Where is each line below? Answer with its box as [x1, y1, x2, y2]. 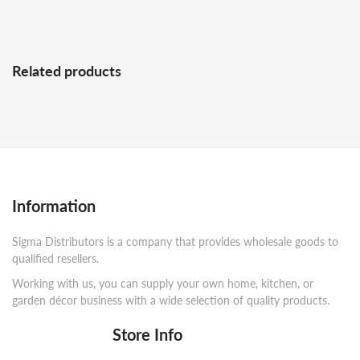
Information [12, 196, 96, 216]
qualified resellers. [12, 252, 99, 266]
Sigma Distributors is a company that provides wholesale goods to [12, 235, 338, 249]
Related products [12, 62, 128, 80]
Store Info [112, 325, 183, 345]
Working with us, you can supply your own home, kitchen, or [12, 276, 313, 291]
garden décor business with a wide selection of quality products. [12, 293, 329, 308]
